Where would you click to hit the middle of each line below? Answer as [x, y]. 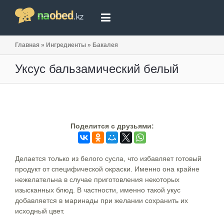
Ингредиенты [66, 45]
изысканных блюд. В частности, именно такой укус [98, 190]
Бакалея [105, 45]
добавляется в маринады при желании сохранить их [101, 200]
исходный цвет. [40, 211]
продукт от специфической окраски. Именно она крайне [107, 169]
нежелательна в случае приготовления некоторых [97, 179]
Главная [27, 45]
